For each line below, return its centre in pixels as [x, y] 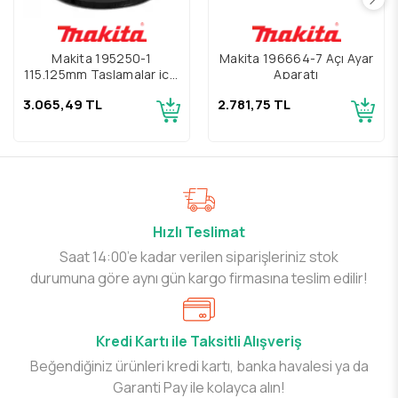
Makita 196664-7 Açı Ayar [296, 58]
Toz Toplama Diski [102, 90]
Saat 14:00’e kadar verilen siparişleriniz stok [199, 256]
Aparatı [296, 74]
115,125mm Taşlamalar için [102, 74]
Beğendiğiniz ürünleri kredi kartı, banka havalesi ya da [199, 366]
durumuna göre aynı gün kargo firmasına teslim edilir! [199, 278]
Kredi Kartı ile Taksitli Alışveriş [199, 341]
